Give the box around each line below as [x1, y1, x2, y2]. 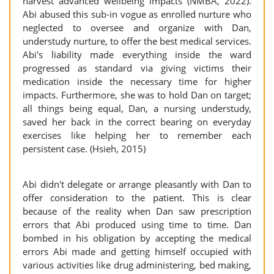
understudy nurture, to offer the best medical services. [23, 35, 251, 47]
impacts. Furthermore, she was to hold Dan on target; [23, 89, 251, 101]
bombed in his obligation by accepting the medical [23, 232, 251, 244]
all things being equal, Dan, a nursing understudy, [23, 102, 251, 114]
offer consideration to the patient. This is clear [23, 191, 251, 204]
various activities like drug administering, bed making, [23, 259, 251, 271]
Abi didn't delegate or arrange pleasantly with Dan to [23, 178, 251, 190]
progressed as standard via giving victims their [23, 62, 251, 74]
